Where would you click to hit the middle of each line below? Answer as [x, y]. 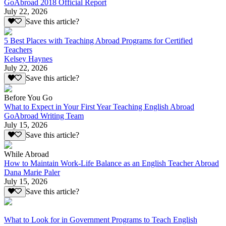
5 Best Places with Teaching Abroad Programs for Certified [98, 41]
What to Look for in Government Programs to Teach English [101, 220]
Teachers [18, 50]
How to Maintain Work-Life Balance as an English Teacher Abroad [111, 163]
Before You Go [28, 97]
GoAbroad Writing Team [44, 116]
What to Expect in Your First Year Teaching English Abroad [99, 106]
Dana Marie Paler [32, 172]
